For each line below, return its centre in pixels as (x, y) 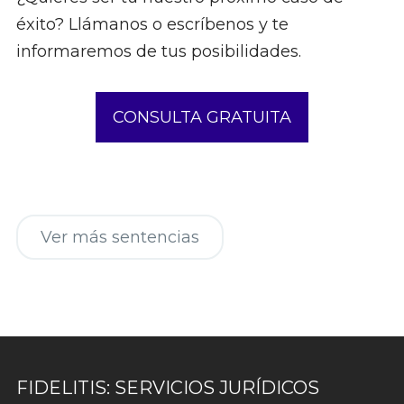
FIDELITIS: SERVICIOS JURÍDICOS (167, 388)
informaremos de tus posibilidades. (158, 52)
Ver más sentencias (119, 238)
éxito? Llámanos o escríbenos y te (152, 25)
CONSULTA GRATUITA (202, 118)
